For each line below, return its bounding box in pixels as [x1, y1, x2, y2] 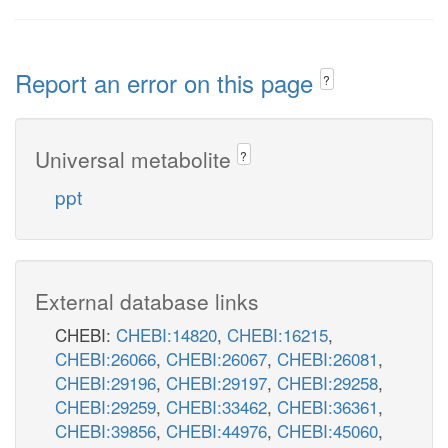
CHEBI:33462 [166, 393, 267, 419]
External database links [35, 285, 259, 316]
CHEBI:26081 [277, 345, 378, 371]
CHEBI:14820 [116, 321, 217, 347]
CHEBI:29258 [277, 369, 378, 395]
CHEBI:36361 [277, 393, 378, 419]
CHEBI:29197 [166, 369, 267, 395]
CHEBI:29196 [55, 369, 156, 395]
